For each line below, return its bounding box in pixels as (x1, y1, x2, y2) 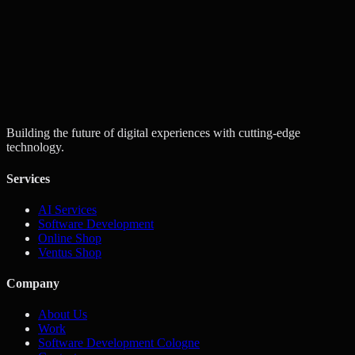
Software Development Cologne (38, 336, 200, 350)
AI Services (38, 202, 97, 216)
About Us (38, 307, 87, 322)
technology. (6, 140, 64, 155)
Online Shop (38, 231, 101, 245)
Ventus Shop (38, 245, 101, 259)
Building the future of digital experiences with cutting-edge (6, 126, 300, 140)
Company (6, 277, 59, 291)
